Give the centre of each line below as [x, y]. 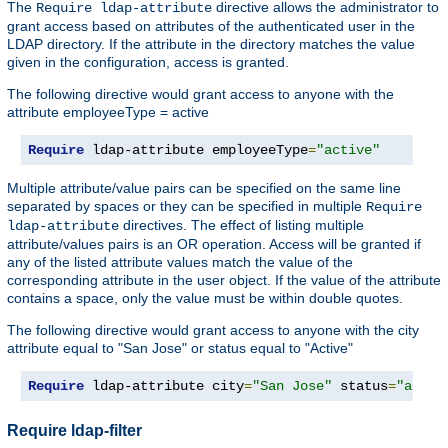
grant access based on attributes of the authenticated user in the [211, 26]
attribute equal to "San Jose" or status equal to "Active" [180, 348]
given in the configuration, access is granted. [148, 62]
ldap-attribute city [164, 386]
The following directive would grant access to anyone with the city [213, 330]
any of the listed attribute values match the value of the [180, 262]
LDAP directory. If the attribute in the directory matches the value [211, 44]
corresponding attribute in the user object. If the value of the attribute [224, 280]
